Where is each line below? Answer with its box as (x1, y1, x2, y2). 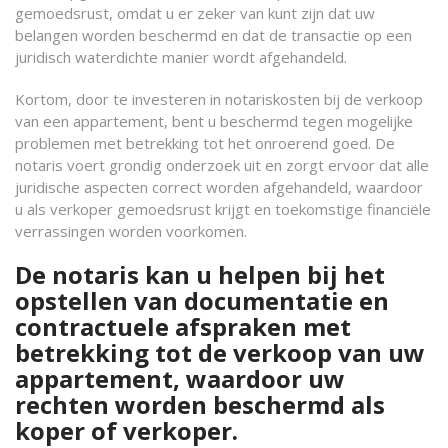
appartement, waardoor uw (15, 362, 345, 395)
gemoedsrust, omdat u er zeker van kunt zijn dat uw (15, 3, 375, 23)
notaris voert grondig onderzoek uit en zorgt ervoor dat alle (15, 155, 429, 175)
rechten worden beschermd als (15, 388, 385, 421)
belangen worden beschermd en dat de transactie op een (15, 25, 412, 45)
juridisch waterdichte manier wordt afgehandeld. (15, 47, 347, 67)
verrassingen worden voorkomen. (15, 221, 247, 241)
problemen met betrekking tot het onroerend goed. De (15, 133, 395, 153)
